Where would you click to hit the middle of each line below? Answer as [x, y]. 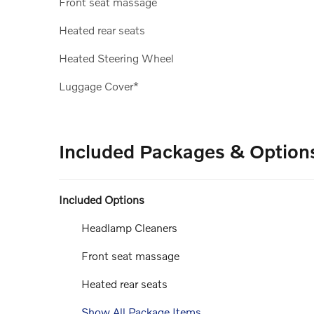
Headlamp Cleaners [129, 227]
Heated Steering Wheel [116, 57]
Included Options [102, 199]
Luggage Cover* [99, 86]
